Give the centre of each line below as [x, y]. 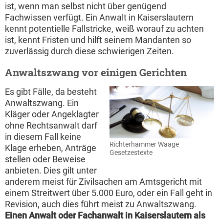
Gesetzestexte [131, 153]
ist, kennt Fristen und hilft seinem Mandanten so [98, 40]
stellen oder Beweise [45, 159]
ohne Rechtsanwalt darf [51, 125]
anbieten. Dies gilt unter [51, 170]
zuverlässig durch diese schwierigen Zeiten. [89, 51]
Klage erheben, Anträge [51, 148]
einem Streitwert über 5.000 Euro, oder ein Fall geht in [109, 193]
